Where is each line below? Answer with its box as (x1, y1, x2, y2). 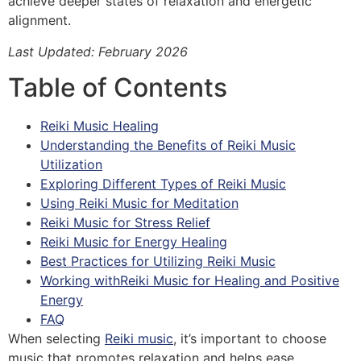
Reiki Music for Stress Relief (40, 214, 210, 230)
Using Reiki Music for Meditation (40, 194, 239, 211)
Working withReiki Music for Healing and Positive (40, 272, 339, 288)
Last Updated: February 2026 (8, 43, 188, 60)
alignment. (8, 12, 71, 29)
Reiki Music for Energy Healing (40, 233, 227, 250)
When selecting (8, 330, 105, 346)
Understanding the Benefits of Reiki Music (40, 136, 296, 153)
